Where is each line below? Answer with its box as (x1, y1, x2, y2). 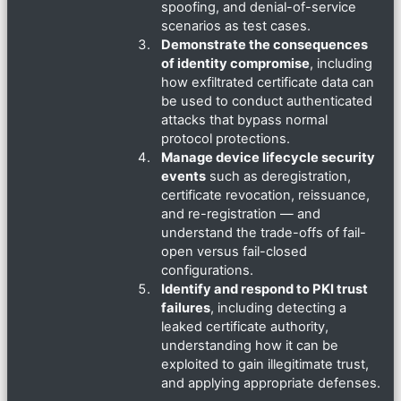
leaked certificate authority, (161, 319, 328, 336)
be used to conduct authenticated (161, 93, 372, 110)
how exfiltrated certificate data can (161, 74, 374, 91)
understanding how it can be (161, 337, 338, 354)
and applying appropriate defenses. (161, 375, 380, 392)
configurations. (161, 262, 253, 279)
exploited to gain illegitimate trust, (161, 356, 369, 373)
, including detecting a (210, 300, 346, 317)
